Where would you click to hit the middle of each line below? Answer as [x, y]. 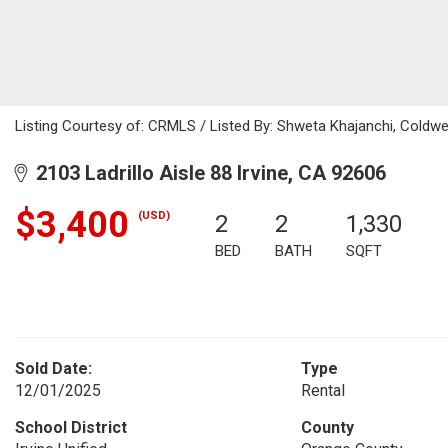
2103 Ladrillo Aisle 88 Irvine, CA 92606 [206, 173]
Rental [322, 390]
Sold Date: [53, 368]
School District [71, 427]
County [327, 427]
